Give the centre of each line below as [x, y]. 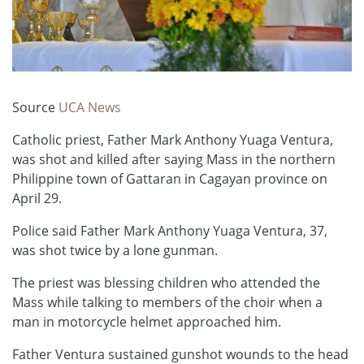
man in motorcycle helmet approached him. [147, 322]
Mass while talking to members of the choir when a [167, 303]
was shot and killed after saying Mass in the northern [174, 160]
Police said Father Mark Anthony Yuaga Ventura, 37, [170, 231]
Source [35, 108]
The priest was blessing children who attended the [166, 283]
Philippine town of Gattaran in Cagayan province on [170, 179]
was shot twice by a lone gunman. [115, 251]
